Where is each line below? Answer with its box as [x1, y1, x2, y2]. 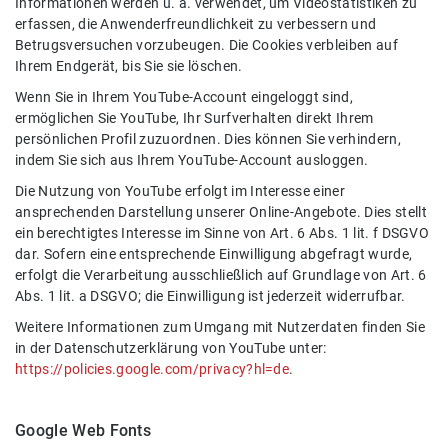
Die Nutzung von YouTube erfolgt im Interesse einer [15, 183, 346, 201]
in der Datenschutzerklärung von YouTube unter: [15, 340, 327, 358]
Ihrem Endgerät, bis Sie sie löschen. [15, 58, 243, 76]
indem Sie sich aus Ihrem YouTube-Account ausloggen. [15, 152, 369, 170]
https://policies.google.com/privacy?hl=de [15, 361, 290, 379]
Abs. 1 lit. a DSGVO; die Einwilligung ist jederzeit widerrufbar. [15, 288, 406, 306]
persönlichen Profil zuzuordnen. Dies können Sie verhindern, [15, 131, 401, 149]
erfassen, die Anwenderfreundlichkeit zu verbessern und [15, 16, 377, 34]
